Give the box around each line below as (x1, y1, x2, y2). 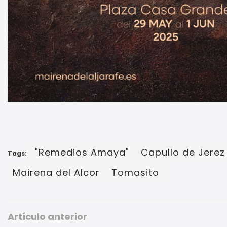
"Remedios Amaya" (35, 146, 129, 159)
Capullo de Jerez (141, 146, 225, 159)
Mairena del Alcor (13, 166, 100, 179)
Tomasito (111, 166, 159, 179)
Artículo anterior (8, 210, 87, 223)
